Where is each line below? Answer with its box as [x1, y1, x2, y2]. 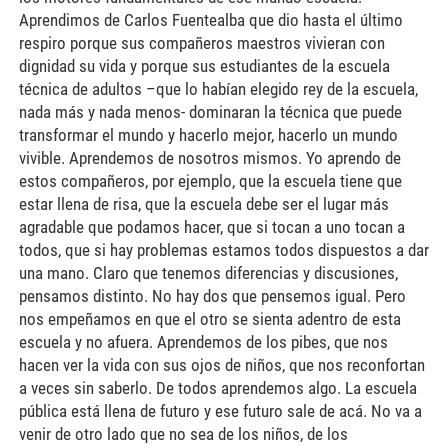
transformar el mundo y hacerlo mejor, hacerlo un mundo [18, 124, 398, 145]
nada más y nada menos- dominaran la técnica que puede [18, 101, 402, 122]
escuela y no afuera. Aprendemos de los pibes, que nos [18, 331, 388, 352]
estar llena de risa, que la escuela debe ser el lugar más [18, 193, 389, 214]
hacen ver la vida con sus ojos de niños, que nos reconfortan [18, 354, 425, 375]
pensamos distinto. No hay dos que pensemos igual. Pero [18, 285, 406, 306]
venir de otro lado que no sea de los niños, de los [18, 423, 348, 444]
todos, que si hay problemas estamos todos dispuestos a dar [18, 239, 429, 260]
